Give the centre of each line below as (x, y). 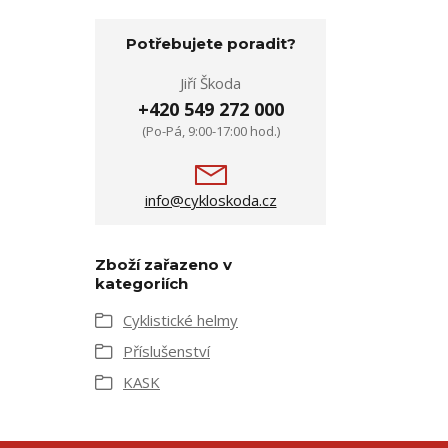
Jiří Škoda (210, 83)
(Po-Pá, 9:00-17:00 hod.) (210, 131)
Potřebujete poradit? (210, 44)
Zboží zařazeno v (163, 265)
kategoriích (141, 284)
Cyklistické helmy (180, 320)
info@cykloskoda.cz (210, 200)
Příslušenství (166, 351)
